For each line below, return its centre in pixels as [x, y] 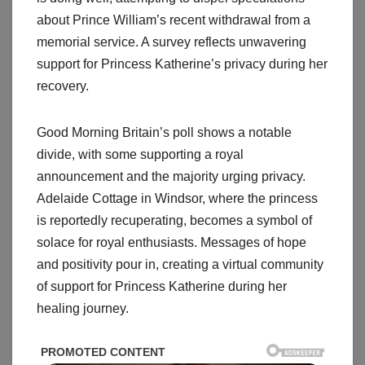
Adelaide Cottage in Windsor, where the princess [177, 199]
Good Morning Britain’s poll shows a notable [164, 133]
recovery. [63, 86]
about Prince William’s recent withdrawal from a [174, 20]
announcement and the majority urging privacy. [171, 177]
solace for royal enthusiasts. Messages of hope [172, 243]
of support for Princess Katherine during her [162, 287]
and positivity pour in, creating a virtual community [180, 265]
